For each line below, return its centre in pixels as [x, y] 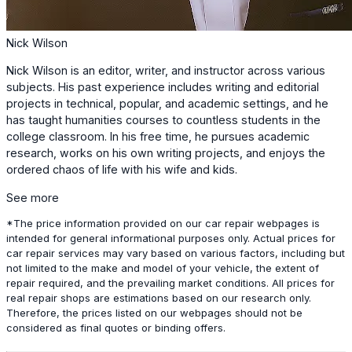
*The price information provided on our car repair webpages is [163, 223]
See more [33, 197]
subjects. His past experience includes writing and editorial [163, 87]
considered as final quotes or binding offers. [116, 327]
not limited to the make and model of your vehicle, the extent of [163, 268]
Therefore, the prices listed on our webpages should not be [154, 312]
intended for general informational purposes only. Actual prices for [171, 238]
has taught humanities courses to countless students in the [163, 120]
